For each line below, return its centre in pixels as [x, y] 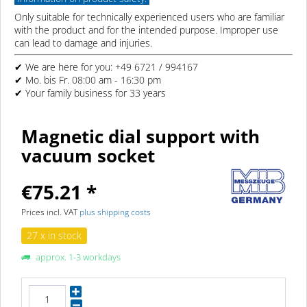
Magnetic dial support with [140, 137]
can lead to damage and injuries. [83, 43]
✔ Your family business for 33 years [90, 93]
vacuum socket [88, 156]
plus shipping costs [115, 212]
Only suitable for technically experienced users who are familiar [149, 17]
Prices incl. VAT [50, 212]
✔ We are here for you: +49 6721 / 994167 [106, 67]
